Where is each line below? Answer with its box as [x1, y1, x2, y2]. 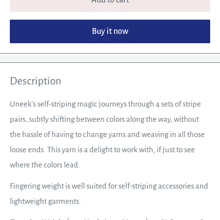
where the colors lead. [10, 161, 82, 169]
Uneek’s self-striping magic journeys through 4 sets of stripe [10, 100, 201, 109]
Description [10, 75, 61, 87]
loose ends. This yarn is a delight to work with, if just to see [10, 145, 195, 154]
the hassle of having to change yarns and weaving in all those [10, 130, 205, 139]
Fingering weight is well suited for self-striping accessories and [10, 182, 208, 191]
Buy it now [92, 27, 128, 36]
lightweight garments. [10, 197, 81, 206]
